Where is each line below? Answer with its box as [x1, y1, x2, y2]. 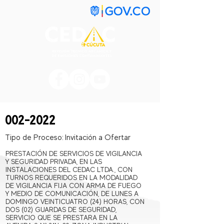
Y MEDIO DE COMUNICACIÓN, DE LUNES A [5, 189, 138, 197]
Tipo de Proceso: [5, 133, 63, 142]
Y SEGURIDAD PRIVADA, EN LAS [5, 157, 102, 165]
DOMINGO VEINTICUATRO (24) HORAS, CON [5, 197, 144, 205]
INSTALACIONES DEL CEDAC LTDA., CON [5, 165, 132, 173]
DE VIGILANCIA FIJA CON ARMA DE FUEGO [5, 181, 141, 189]
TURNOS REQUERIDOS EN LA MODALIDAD [5, 173, 137, 181]
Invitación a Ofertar [65, 133, 130, 142]
